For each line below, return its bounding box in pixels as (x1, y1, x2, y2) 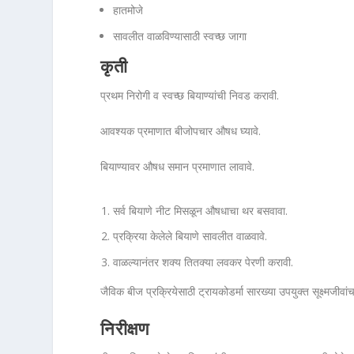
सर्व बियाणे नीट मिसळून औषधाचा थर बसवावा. (113, 202, 288, 218)
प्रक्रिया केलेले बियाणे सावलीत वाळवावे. (113, 228, 268, 244)
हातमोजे (113, 2, 144, 17)
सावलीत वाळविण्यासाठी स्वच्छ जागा (113, 28, 247, 43)
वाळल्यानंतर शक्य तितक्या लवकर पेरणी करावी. (113, 254, 294, 270)
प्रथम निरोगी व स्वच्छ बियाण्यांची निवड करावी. (100, 87, 280, 103)
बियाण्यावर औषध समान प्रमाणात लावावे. (100, 159, 255, 175)
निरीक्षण (100, 318, 149, 340)
